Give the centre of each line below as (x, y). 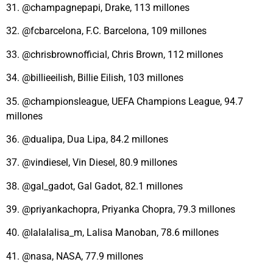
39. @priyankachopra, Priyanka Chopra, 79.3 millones (121, 210)
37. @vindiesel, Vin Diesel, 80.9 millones (92, 163)
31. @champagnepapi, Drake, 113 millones (98, 7)
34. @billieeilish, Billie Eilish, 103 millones (95, 78)
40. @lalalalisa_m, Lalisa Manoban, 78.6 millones (112, 233)
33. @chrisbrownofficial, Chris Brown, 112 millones (115, 54)
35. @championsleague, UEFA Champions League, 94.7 (125, 101)
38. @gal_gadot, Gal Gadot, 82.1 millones (94, 186)
